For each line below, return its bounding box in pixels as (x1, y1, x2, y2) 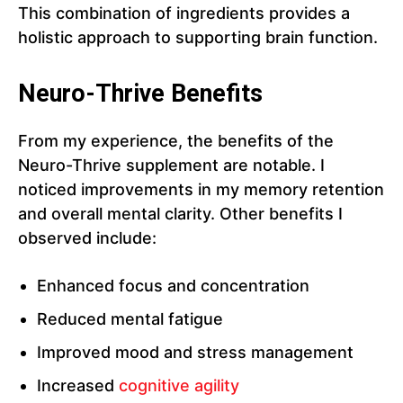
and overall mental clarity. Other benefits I (18, 204, 343, 224)
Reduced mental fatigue (37, 309, 223, 329)
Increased (37, 376, 119, 396)
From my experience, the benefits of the (18, 131, 334, 151)
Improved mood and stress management (37, 343, 354, 363)
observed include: (18, 228, 157, 248)
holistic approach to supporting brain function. (18, 28, 378, 48)
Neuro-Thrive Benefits (18, 79, 263, 109)
